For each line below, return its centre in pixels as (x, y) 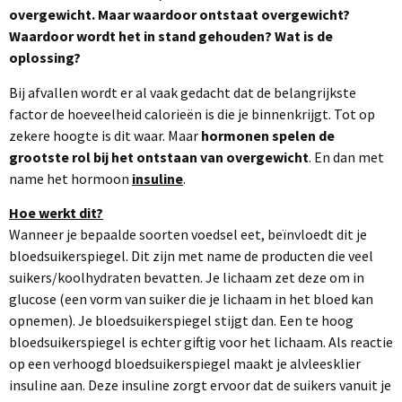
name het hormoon (70, 178)
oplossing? (45, 58)
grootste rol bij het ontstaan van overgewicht (159, 157)
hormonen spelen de (268, 135)
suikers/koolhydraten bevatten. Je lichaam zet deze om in (187, 277)
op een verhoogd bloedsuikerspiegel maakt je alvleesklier (185, 363)
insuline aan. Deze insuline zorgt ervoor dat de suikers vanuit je (200, 385)
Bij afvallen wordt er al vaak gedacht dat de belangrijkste (183, 92)
